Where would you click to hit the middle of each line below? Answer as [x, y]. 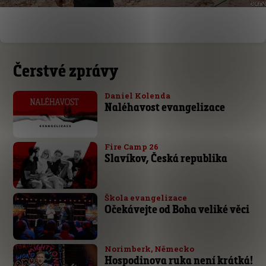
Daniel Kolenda [137, 95]
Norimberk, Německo [149, 248]
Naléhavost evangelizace [164, 107]
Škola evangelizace [145, 197]
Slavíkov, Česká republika [166, 158]
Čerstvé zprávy [66, 70]
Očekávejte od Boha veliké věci [177, 209]
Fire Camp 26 [131, 146]
